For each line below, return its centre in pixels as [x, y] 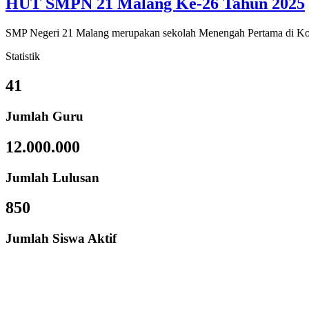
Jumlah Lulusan [52, 177]
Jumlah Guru [44, 116]
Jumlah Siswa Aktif [61, 239]
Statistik [23, 56]
